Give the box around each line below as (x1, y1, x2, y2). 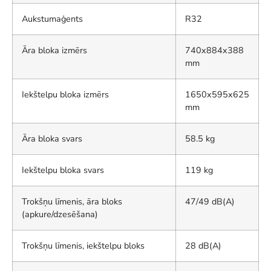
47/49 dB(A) (185, 195, 235, 208)
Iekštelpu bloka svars (22, 164, 104, 177)
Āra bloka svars (22, 132, 82, 145)
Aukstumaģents (22, 13, 83, 25)
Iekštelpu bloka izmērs (22, 88, 109, 101)
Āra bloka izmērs (22, 44, 87, 57)
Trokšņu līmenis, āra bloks (22, 195, 122, 208)
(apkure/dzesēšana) (22, 208, 98, 221)
